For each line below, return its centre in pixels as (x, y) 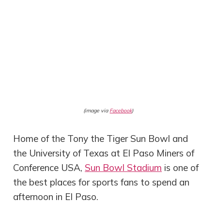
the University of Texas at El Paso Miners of (104, 153)
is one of (180, 168)
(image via (97, 110)
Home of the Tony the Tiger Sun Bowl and (101, 139)
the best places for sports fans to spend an (101, 182)
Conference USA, (49, 168)
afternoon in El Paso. (56, 197)
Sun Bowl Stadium (124, 168)
